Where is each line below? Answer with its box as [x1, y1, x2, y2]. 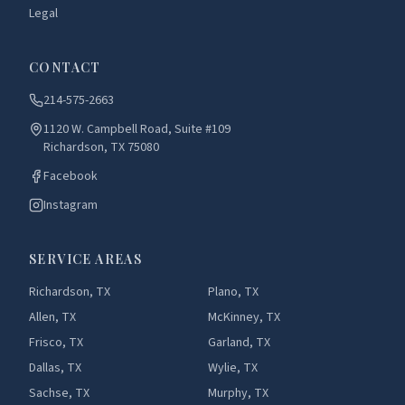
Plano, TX [208, 283, 259, 301]
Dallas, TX [29, 359, 81, 377]
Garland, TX [208, 334, 270, 352]
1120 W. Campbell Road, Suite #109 [43, 120, 231, 138]
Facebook [43, 167, 98, 185]
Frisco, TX [29, 334, 83, 352]
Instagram [43, 196, 98, 214]
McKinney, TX [208, 308, 280, 326]
